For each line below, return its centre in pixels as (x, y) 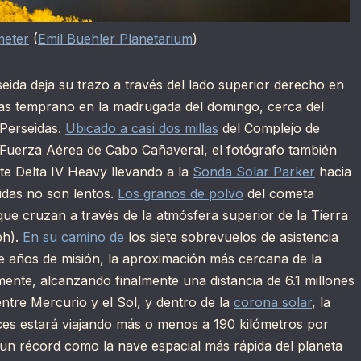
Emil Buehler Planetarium (115, 39)
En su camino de (73, 237)
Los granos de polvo (180, 194)
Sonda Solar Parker (254, 172)
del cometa (279, 194)
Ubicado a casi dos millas (142, 129)
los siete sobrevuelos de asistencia (231, 237)
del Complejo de (269, 129)
